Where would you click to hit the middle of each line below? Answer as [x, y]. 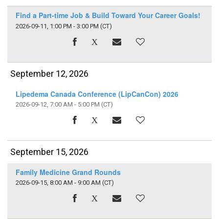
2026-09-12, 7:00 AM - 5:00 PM [57, 104]
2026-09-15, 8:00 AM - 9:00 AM [58, 182]
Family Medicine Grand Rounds [68, 172]
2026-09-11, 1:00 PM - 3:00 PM [57, 26]
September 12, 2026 [50, 73]
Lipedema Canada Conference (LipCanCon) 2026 [97, 94]
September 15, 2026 [50, 152]
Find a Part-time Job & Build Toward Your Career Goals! [108, 15]
